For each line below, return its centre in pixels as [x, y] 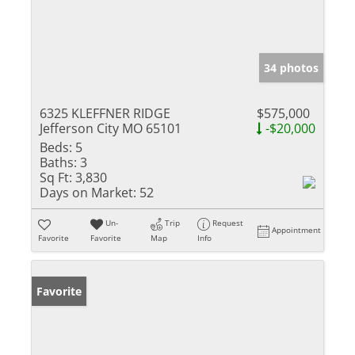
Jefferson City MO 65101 [111, 129]
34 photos [291, 68]
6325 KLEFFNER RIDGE [105, 114]
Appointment [297, 230]
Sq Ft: [56, 178]
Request [228, 223]
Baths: [58, 163]
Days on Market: [88, 193]
